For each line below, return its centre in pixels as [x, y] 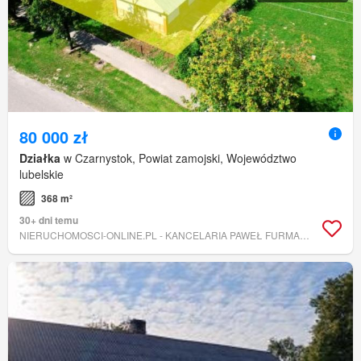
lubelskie [41, 174]
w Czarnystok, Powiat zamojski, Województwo [178, 158]
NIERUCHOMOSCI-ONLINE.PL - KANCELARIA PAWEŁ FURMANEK [305, 235]
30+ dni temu [49, 220]
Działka [40, 158]
